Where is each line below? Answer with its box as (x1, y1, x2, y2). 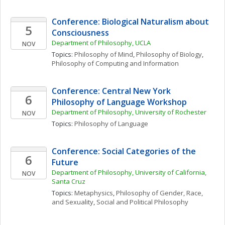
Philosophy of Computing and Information (52, 59, 179, 68)
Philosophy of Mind (74, 50, 133, 59)
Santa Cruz (52, 177, 85, 186)
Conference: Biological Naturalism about (52, 16, 209, 27)
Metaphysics (74, 188, 113, 197)
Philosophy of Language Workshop (52, 96, 187, 107)
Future (52, 157, 78, 168)
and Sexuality (52, 197, 93, 206)
